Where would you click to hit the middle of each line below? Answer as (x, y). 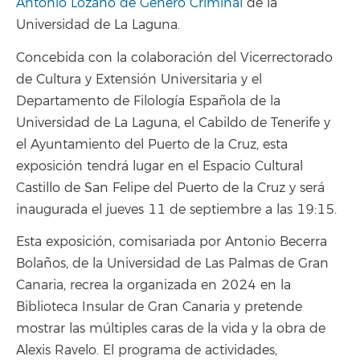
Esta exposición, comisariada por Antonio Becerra (172, 242)
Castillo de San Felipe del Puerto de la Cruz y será (170, 188)
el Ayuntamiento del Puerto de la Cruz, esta (152, 144)
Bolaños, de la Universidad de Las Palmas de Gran (172, 264)
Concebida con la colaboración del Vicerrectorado (174, 57)
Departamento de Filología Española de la (148, 101)
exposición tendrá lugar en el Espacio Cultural (160, 166)
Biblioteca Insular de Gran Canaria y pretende (159, 307)
